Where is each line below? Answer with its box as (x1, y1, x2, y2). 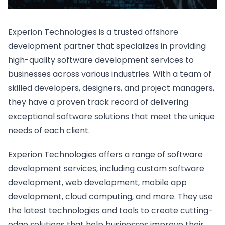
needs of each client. (8, 124, 90, 136)
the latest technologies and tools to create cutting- (8, 204, 213, 216)
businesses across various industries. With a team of (8, 68, 211, 80)
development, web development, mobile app (8, 176, 187, 188)
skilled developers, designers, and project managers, (8, 82, 214, 94)
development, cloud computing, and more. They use (8, 190, 213, 202)
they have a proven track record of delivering (8, 96, 188, 108)
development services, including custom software (8, 162, 204, 174)
